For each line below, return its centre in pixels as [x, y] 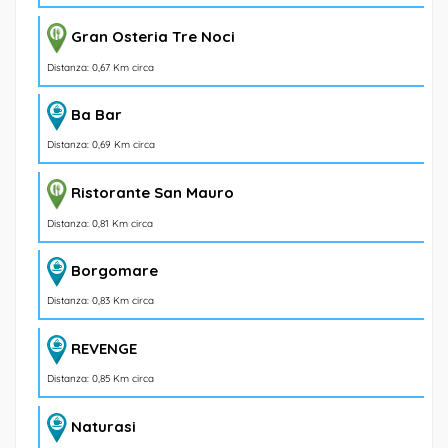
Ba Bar [96, 115]
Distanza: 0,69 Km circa [101, 145]
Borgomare [114, 271]
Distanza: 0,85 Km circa [100, 379]
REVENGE [104, 349]
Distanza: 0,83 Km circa [100, 301]
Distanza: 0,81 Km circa [100, 223]
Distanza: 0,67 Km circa [100, 67]
